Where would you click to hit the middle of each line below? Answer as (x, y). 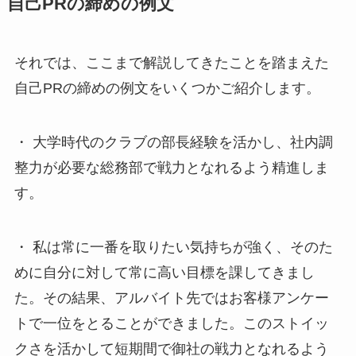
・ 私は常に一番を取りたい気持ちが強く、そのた (173, 248)
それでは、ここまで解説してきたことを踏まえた (171, 63)
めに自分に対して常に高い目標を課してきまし (164, 273)
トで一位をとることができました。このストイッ (171, 324)
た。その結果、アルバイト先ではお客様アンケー (171, 298)
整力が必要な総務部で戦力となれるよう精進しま (171, 168)
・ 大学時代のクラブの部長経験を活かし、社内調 (173, 143)
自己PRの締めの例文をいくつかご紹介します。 (167, 89)
